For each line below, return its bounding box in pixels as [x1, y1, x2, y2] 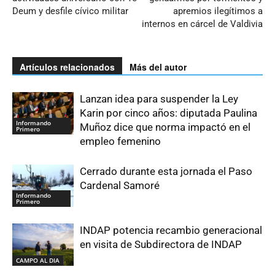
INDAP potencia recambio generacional [80, 223, 262, 236]
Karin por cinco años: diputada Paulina [80, 106, 257, 119]
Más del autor [130, 60, 187, 73]
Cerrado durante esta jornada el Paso [80, 165, 252, 177]
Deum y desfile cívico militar [12, 5, 128, 17]
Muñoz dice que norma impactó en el [80, 120, 250, 133]
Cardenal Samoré [80, 179, 160, 192]
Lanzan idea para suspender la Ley [80, 92, 238, 105]
